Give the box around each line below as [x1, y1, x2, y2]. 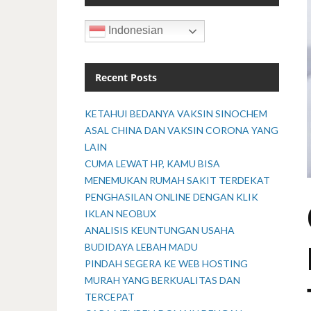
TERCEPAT [85, 291, 135, 303]
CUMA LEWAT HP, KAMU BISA [85, 158, 220, 169]
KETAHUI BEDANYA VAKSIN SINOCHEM [85, 108, 267, 119]
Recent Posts [95, 71, 157, 84]
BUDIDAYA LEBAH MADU [85, 241, 198, 253]
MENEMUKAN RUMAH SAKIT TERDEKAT [85, 174, 270, 186]
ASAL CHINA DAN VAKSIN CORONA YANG [85, 124, 278, 136]
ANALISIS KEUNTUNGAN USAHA [85, 224, 235, 236]
